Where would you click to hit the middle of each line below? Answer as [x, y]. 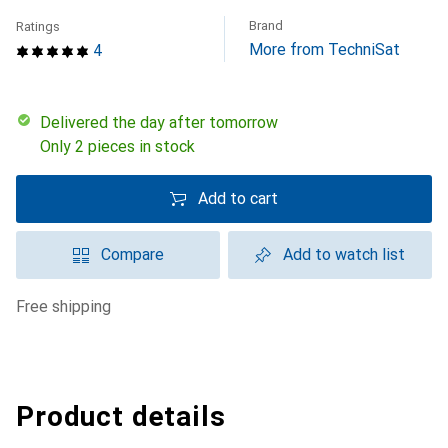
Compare [132, 254]
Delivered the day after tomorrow [164, 122]
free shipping [68, 306]
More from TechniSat [324, 49]
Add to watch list [344, 254]
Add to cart [238, 198]
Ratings [38, 26]
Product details [121, 416]
